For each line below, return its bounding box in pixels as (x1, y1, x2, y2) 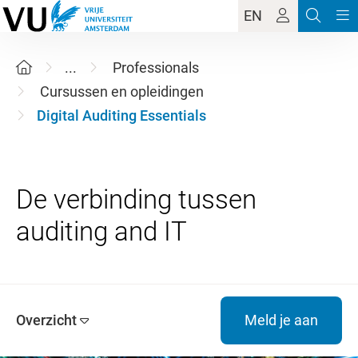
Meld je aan (245, 312, 318, 328)
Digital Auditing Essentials (37, 107, 206, 124)
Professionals (113, 59, 199, 76)
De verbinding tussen (16, 184, 257, 215)
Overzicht (16, 312, 77, 328)
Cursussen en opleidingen (40, 83, 204, 100)
